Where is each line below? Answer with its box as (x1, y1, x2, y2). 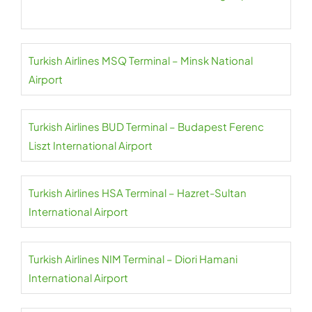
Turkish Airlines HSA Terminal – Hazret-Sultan (29, 186, 247, 199)
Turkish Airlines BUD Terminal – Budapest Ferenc (29, 120, 264, 133)
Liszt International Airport (29, 139, 153, 152)
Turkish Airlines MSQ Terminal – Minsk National (29, 54, 253, 67)
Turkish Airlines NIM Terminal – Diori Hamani (29, 252, 237, 265)
